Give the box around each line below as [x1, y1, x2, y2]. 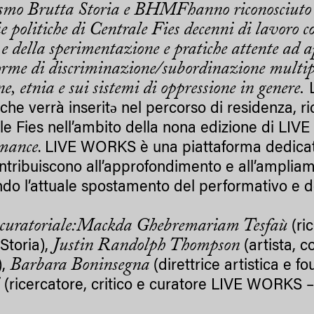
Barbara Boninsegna [10, 257, 154, 275]
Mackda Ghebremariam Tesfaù [76, 217, 292, 236]
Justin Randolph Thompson [53, 237, 245, 256]
